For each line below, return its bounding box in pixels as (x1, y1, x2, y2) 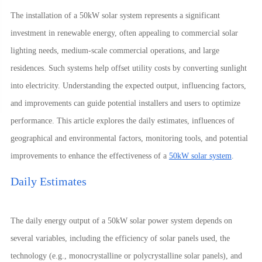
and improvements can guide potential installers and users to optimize (10, 99, 240, 108)
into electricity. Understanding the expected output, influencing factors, (10, 81, 246, 90)
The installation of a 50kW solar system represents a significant (10, 11, 220, 20)
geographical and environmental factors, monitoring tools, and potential (10, 134, 248, 143)
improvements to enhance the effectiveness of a (10, 151, 169, 160)
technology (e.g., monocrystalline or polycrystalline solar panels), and (10, 251, 242, 260)
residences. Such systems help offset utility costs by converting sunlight (10, 64, 247, 73)
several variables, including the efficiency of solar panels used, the (10, 234, 230, 243)
